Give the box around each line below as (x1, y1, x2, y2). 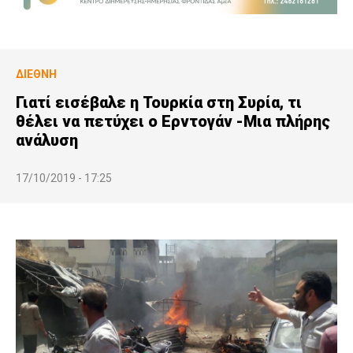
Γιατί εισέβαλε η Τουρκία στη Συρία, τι (16, 92, 302, 112)
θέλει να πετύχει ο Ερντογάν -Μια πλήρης (16, 111, 330, 131)
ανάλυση (16, 130, 78, 150)
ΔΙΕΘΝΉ (16, 67, 57, 80)
